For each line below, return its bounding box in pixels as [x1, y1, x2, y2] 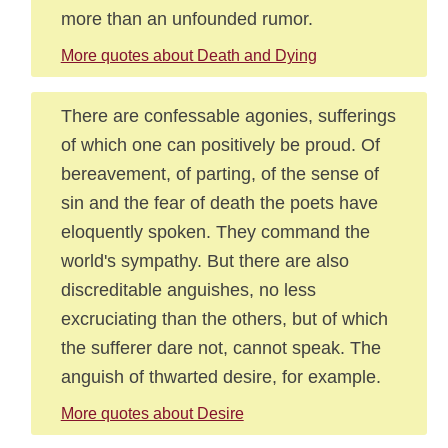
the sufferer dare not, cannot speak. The [60, 337, 381, 358]
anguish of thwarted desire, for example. [60, 366, 381, 387]
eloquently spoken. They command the [60, 221, 370, 242]
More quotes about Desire [60, 405, 244, 422]
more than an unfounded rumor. [60, 8, 313, 29]
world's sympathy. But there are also [60, 250, 349, 271]
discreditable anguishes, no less [60, 279, 316, 300]
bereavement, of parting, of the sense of [60, 163, 379, 184]
